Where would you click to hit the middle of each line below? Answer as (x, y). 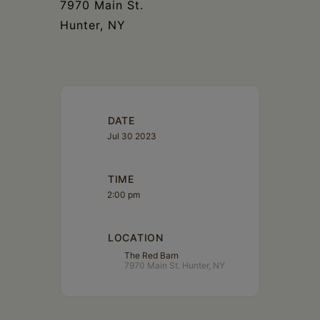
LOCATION (136, 237)
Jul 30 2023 (132, 136)
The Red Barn (151, 255)
